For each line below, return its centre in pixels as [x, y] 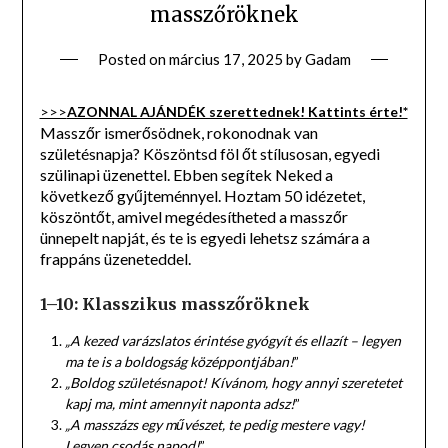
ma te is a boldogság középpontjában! [179, 361]
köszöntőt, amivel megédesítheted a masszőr [193, 216]
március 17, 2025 [225, 58]
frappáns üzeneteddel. [115, 258]
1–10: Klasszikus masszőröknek [174, 303]
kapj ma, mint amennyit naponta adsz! [179, 403]
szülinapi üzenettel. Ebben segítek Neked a [186, 174]
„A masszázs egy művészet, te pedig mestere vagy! [214, 424]
